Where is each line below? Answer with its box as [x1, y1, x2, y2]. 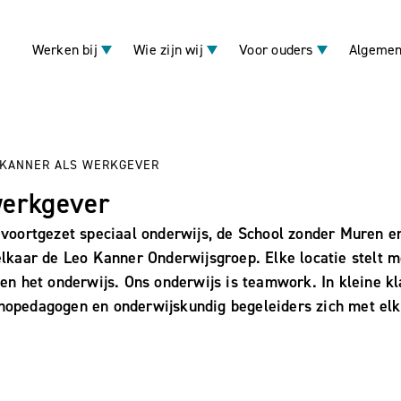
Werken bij [31, 40, 98, 59]
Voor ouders [239, 40, 313, 59]
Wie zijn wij [133, 40, 203, 59]
